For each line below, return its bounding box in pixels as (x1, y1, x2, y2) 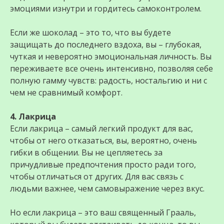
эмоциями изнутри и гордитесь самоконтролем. (10, 3, 201, 14)
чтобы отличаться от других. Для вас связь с (10, 171, 183, 182)
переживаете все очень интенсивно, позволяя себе (10, 63, 213, 74)
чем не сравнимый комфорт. (10, 87, 122, 98)
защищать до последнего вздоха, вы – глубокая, (10, 39, 201, 50)
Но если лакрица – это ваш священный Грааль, (10, 207, 196, 218)
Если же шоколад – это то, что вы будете (10, 27, 171, 38)
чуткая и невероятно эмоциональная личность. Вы (10, 51, 211, 62)
